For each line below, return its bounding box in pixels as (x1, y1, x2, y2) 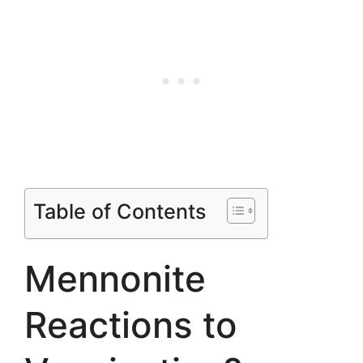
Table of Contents (33, 199, 207, 224)
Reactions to (24, 302, 237, 347)
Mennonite (24, 256, 206, 301)
